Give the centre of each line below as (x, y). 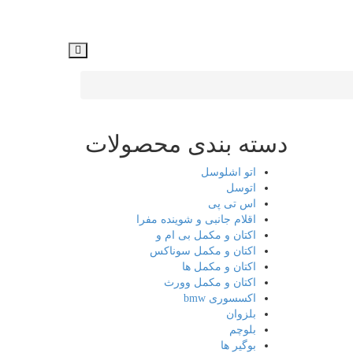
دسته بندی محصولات (186, 144)
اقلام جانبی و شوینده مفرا (196, 219)
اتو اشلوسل (228, 172)
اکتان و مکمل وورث (210, 282)
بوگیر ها (238, 346)
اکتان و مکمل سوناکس (203, 251)
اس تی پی (232, 204)
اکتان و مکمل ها (219, 267)
